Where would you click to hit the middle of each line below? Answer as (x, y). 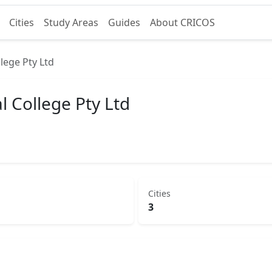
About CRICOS (182, 22)
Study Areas (71, 22)
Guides (124, 22)
